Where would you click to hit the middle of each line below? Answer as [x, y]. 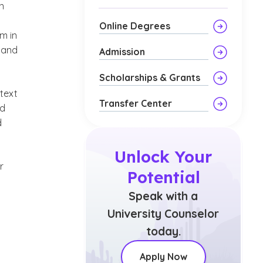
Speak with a [163, 196]
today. [163, 231]
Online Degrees [135, 26]
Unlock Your [163, 156]
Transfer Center [136, 103]
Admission [122, 52]
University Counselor [163, 214]
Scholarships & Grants [150, 77]
